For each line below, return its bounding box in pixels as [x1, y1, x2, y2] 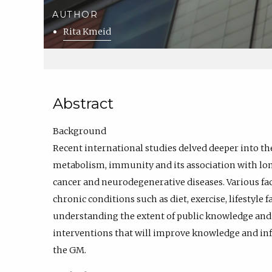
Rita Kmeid [63, 25, 112, 37]
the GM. [53, 244, 88, 256]
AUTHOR [52, 8, 98, 20]
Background [53, 125, 106, 137]
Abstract [53, 95, 114, 113]
